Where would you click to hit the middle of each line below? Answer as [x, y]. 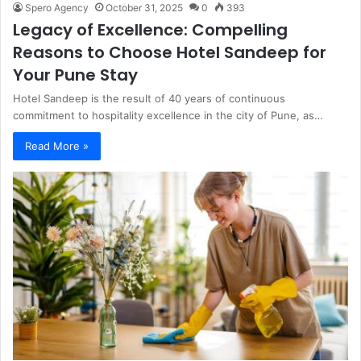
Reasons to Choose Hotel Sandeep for [170, 52]
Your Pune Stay [75, 75]
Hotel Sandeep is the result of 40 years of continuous [149, 98]
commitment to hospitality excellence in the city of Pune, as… [168, 115]
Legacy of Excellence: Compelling [150, 29]
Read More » [57, 145]
